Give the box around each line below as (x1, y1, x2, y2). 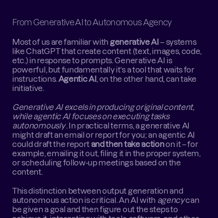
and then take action (91, 140, 164, 148)
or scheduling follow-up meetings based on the (12, 158, 181, 167)
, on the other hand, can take (96, 74, 197, 83)
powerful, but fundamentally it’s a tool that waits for (12, 65, 195, 74)
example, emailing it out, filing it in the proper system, (12, 149, 200, 158)
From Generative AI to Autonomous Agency (12, 18, 172, 27)
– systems (159, 37, 197, 46)
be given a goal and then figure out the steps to (12, 205, 178, 214)
